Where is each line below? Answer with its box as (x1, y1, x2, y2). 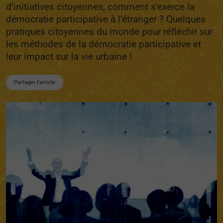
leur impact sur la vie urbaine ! (6, 51, 132, 62)
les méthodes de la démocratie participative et (6, 38, 201, 50)
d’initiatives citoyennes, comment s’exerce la (6, 1, 195, 12)
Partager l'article (14, 79, 55, 86)
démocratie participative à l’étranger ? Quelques (6, 13, 206, 25)
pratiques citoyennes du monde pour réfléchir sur (6, 26, 213, 37)
